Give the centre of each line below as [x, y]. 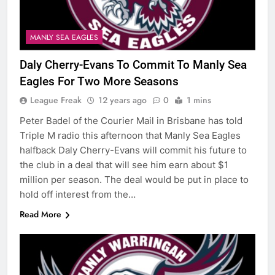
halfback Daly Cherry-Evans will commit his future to [133, 150]
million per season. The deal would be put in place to [134, 179]
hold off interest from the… [78, 194]
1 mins [199, 100]
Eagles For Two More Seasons [99, 81]
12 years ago [122, 100]
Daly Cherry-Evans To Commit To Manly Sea [133, 64]
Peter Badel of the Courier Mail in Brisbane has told [131, 120]
